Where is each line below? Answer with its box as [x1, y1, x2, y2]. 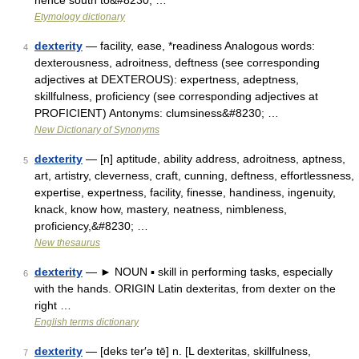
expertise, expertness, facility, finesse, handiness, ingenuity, [34, 186, 336, 199]
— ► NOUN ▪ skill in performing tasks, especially [83, 265, 333, 278]
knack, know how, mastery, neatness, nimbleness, [34, 203, 287, 216]
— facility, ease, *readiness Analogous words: [83, 39, 315, 52]
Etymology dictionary [34, 11, 125, 22]
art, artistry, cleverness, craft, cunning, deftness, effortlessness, [34, 169, 354, 182]
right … [34, 299, 71, 312]
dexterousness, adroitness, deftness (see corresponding [34, 56, 320, 69]
